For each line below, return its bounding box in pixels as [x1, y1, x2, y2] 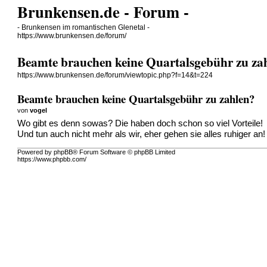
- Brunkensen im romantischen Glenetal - [17, 23, 150, 32]
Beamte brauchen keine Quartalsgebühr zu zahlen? [17, 90, 255, 107]
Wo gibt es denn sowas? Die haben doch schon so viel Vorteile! [17, 118, 263, 128]
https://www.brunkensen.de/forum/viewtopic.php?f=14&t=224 [17, 71, 213, 80]
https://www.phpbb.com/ [17, 156, 87, 163]
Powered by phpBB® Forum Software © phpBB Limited [17, 148, 176, 156]
